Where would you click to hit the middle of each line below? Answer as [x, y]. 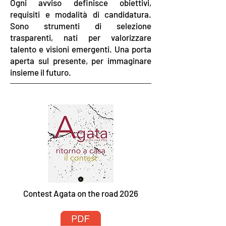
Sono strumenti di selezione [81, 26]
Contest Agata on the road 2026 [81, 193]
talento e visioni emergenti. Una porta [81, 49]
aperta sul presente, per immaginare [81, 61]
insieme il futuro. [41, 72]
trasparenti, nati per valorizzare [81, 37]
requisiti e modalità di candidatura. [81, 14]
